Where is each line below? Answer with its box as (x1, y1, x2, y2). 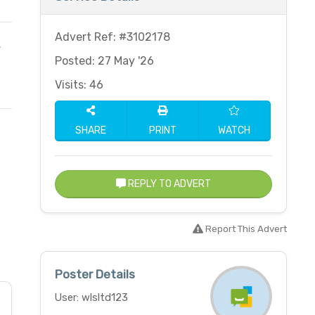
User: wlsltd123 (54, 291, 128, 304)
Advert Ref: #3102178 (54, 30, 170, 44)
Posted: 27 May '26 (54, 54, 154, 67)
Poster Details (54, 267, 135, 281)
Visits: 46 (54, 78, 103, 91)
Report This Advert (202, 224, 287, 234)
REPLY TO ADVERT (125, 178, 211, 190)
